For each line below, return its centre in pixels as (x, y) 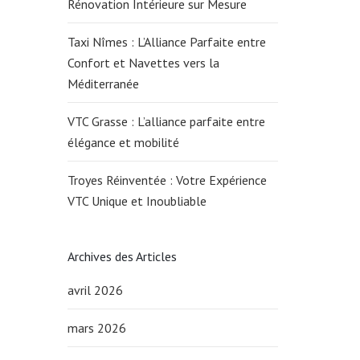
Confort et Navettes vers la (143, 63)
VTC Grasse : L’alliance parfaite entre (166, 121)
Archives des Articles (122, 256)
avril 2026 (95, 290)
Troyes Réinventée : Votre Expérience (167, 180)
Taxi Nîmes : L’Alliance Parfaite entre (166, 42)
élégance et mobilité (123, 142)
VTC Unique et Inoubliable (138, 201)
